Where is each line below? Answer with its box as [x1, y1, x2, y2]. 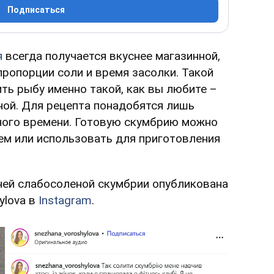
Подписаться [7, 5, 65, 15]
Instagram [39, 193, 92, 208]
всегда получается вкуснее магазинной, [2, 49, 220, 64]
